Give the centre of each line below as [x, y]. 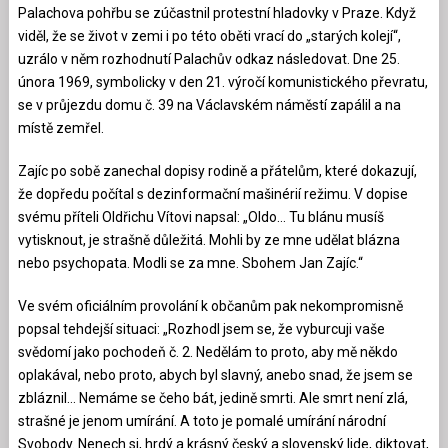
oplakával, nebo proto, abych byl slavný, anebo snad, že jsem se [215, 374]
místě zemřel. [60, 127]
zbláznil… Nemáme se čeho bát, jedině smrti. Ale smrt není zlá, [212, 397]
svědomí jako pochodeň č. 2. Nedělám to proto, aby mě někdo [207, 351]
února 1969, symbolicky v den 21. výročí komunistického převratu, [222, 81]
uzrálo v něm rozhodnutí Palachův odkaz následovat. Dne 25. [208, 58]
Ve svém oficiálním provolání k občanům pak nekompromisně [210, 305]
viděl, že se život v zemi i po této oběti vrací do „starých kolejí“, [209, 35]
